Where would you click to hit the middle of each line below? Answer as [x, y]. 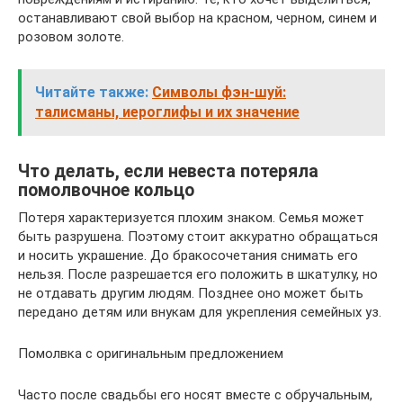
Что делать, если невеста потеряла [168, 171]
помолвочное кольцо [106, 190]
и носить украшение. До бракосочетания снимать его [188, 255]
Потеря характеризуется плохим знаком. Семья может [191, 217]
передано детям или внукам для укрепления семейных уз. [200, 312]
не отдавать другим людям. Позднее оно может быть [191, 293]
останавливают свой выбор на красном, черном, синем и [197, 18]
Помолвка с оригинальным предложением [151, 353]
